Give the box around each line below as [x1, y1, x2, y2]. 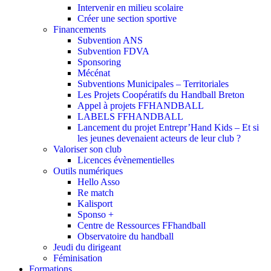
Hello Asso [77, 177, 120, 188]
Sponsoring [77, 57, 121, 68]
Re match [77, 188, 114, 198]
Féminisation [53, 253, 102, 264]
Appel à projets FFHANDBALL [77, 100, 204, 111]
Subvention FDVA [77, 46, 149, 57]
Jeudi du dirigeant [53, 242, 121, 253]
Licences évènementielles [77, 155, 174, 166]
